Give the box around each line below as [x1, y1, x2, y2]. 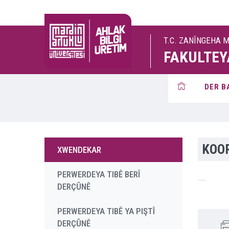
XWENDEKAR [57, 145, 101, 155]
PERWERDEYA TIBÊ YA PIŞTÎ [57, 206, 155, 216]
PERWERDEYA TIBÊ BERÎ [57, 169, 140, 179]
